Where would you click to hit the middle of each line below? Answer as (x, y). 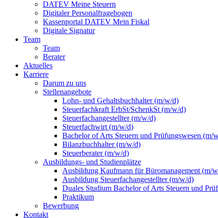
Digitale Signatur (69, 31)
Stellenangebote (67, 92)
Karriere (36, 74)
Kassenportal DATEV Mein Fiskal (96, 22)
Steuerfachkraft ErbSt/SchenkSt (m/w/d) (124, 109)
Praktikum (78, 197)
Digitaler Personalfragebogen (88, 13)
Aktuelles (38, 66)
